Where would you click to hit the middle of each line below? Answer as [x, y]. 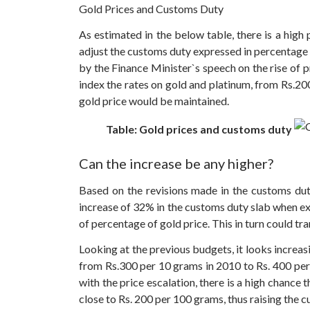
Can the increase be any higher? [176, 163]
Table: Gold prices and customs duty [199, 129]
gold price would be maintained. [154, 101]
